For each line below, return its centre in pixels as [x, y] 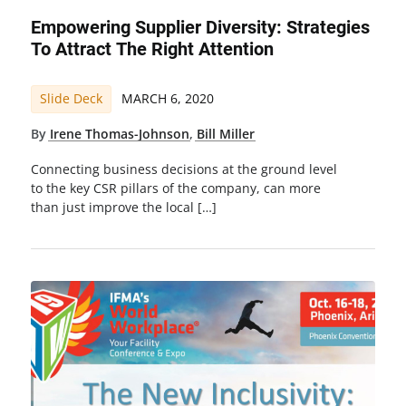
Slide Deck [71, 99]
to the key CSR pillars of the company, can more [175, 188]
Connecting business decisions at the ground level [184, 169]
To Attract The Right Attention [152, 48]
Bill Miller [225, 134]
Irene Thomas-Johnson [119, 134]
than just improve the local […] [123, 207]
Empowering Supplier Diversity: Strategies [200, 27]
